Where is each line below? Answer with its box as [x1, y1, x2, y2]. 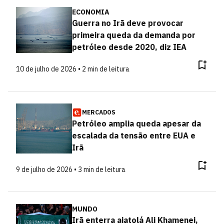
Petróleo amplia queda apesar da [71, 118, 201, 128]
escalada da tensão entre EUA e [71, 130, 195, 140]
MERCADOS [81, 108, 115, 116]
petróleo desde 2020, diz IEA [71, 42, 186, 52]
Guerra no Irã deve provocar [71, 18, 183, 28]
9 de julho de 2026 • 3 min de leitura [16, 165, 125, 174]
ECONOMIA [71, 7, 109, 16]
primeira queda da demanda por [71, 30, 195, 40]
